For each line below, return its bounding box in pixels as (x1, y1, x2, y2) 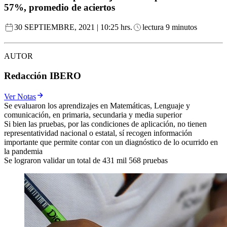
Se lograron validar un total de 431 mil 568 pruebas (4, 156, 168, 165)
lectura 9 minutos (142, 23, 197, 32)
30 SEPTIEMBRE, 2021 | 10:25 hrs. (14, 23, 132, 32)
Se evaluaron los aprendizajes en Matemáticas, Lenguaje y (4, 101, 190, 110)
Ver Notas (4, 92, 36, 101)
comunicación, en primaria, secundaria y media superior (4, 110, 182, 119)
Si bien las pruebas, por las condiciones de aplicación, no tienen (4, 119, 207, 128)
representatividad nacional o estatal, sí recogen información (4, 128, 192, 137)
